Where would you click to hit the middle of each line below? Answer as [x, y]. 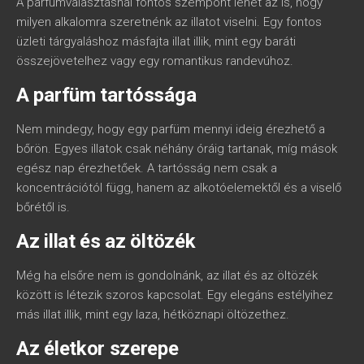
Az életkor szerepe [97, 349]
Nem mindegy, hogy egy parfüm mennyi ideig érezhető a [171, 130]
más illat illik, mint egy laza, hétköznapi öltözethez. [153, 315]
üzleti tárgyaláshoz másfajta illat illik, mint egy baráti [156, 42]
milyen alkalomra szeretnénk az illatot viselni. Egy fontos [169, 22]
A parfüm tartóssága [106, 95]
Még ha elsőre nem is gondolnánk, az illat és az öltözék [167, 276]
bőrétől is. [43, 208]
